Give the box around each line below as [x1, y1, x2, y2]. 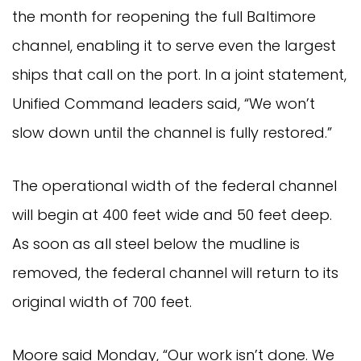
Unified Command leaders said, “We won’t [12, 93, 315, 114]
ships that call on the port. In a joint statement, [12, 64, 346, 85]
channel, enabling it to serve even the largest [12, 35, 336, 56]
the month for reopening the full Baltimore [12, 6, 316, 27]
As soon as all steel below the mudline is [12, 233, 300, 254]
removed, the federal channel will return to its [12, 262, 338, 283]
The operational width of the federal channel [12, 175, 337, 196]
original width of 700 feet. [12, 291, 192, 312]
